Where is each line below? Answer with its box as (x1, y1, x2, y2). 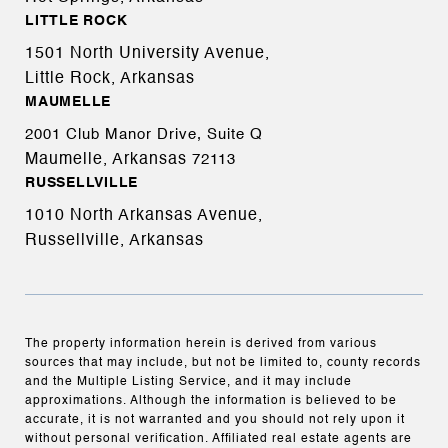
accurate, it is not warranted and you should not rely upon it (25, 414, 405, 427)
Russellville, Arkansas (25, 233, 204, 250)
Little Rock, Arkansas (25, 71, 195, 88)
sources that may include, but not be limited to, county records (25, 357, 421, 370)
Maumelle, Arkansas (25, 152, 192, 169)
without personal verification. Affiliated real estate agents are (25, 433, 412, 446)
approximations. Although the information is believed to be (25, 395, 397, 408)
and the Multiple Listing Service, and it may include (25, 376, 352, 389)
